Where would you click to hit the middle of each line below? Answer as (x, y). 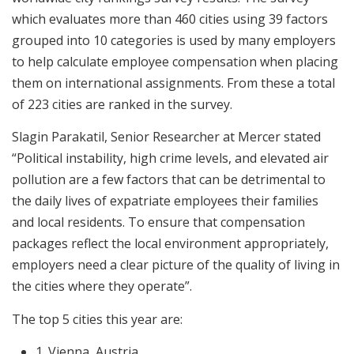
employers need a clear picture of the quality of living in (176, 265)
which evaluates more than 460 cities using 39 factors (170, 19)
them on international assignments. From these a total (173, 83)
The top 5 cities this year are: (97, 319)
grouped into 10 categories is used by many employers (174, 40)
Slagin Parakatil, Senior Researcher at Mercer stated (166, 137)
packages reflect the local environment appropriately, (170, 244)
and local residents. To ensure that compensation (158, 222)
